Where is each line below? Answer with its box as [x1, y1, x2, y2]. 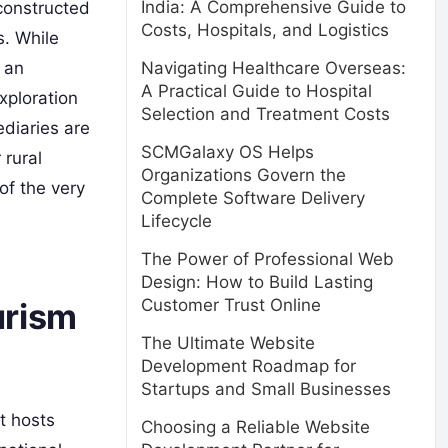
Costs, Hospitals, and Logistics [141, 20, 389, 40]
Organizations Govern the [141, 165, 346, 185]
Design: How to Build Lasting [141, 272, 373, 292]
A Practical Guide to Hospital [141, 81, 372, 101]
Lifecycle [141, 211, 212, 231]
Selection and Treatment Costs [141, 104, 390, 124]
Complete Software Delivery [141, 188, 365, 208]
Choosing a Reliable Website [141, 417, 370, 437]
